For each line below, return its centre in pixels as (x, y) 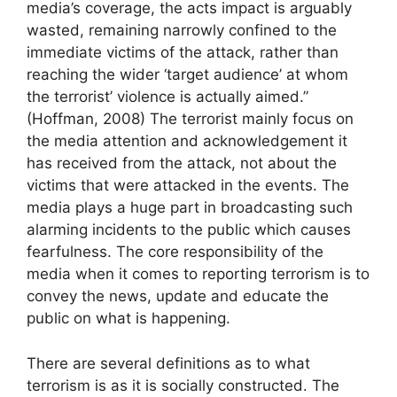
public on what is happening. (128, 319)
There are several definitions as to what (168, 363)
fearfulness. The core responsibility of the (175, 252)
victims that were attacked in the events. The (188, 186)
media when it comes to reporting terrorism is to (198, 274)
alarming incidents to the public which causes (189, 230)
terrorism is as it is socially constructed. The (183, 385)
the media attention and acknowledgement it (187, 141)
